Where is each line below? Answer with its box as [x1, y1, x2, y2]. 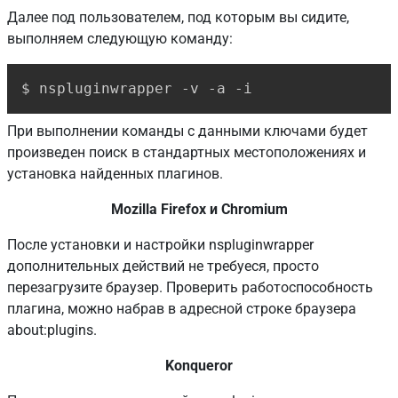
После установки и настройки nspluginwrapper [7, 235, 314, 253]
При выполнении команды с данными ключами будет [7, 122, 368, 139]
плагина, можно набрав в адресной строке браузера [7, 299, 356, 317]
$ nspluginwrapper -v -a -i [21, 79, 252, 97]
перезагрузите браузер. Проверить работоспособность [7, 278, 373, 296]
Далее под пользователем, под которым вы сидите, [7, 8, 349, 26]
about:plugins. [7, 321, 97, 338]
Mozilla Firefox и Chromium [110, 200, 288, 218]
